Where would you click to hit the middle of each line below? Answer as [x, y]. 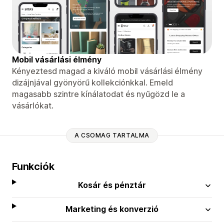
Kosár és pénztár [112, 185]
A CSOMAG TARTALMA [112, 135]
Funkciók [33, 166]
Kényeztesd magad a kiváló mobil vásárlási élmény [107, 71]
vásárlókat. [33, 105]
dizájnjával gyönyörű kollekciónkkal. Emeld [92, 82]
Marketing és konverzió [112, 209]
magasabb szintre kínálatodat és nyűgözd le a [98, 94]
